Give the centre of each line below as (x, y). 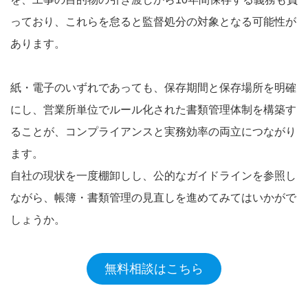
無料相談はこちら (154, 268)
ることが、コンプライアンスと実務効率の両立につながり (153, 131)
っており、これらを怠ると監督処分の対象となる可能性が (153, 21)
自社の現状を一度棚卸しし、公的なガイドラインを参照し (153, 175)
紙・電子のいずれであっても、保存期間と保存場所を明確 (153, 87)
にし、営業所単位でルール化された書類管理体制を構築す (153, 109)
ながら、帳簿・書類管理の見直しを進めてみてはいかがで (153, 197)
